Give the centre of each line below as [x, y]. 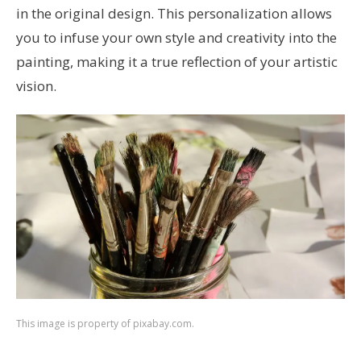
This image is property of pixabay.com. [105, 324]
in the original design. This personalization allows [174, 13]
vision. [36, 85]
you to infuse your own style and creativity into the [176, 37]
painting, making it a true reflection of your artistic [177, 61]
